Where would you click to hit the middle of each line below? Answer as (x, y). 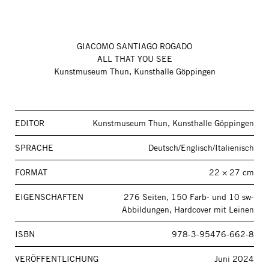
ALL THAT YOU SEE (134, 59)
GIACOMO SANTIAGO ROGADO (134, 46)
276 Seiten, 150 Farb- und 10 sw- (189, 197)
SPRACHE (34, 148)
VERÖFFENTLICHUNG (57, 259)
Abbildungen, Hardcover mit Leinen (188, 210)
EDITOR (30, 123)
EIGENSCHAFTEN (49, 197)
